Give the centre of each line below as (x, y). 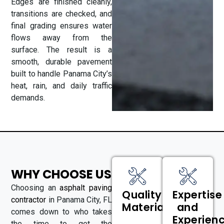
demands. (28, 97)
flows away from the (61, 37)
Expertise (197, 195)
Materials (147, 207)
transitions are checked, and (61, 13)
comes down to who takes (61, 211)
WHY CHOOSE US (61, 174)
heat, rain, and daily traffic (61, 85)
